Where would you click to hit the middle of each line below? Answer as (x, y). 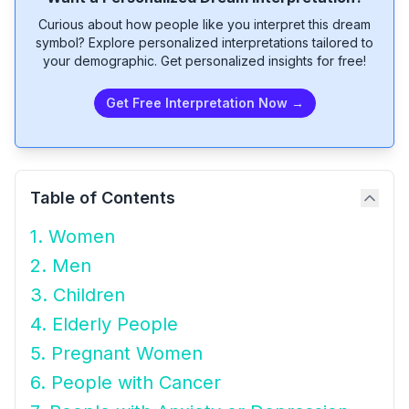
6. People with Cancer (126, 383)
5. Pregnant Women (116, 353)
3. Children (78, 295)
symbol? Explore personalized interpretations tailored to (204, 42)
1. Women (73, 236)
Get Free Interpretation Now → (204, 103)
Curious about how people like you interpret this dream (204, 24)
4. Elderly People (104, 324)
